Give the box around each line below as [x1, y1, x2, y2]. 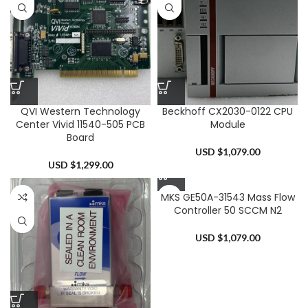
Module [210, 118, 245, 131]
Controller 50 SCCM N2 [173, 203, 282, 217]
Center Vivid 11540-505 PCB [16, 118, 145, 131]
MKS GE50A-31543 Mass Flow [160, 190, 295, 204]
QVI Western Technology [21, 104, 140, 118]
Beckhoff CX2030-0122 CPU [162, 104, 293, 118]
